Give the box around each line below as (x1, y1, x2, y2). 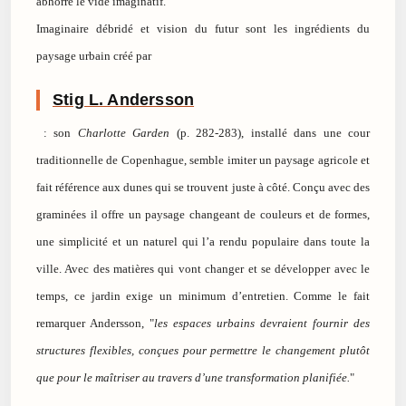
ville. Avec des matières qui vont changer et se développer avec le (36, 262, 370, 276)
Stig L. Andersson (53, 91, 195, 110)
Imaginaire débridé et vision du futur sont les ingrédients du (36, 22, 370, 36)
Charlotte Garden (77, 126, 169, 140)
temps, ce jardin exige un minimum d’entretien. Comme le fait (36, 289, 370, 304)
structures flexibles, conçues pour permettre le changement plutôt (36, 343, 370, 358)
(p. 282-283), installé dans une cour (169, 126, 370, 140)
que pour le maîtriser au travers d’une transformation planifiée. (36, 371, 350, 385)
